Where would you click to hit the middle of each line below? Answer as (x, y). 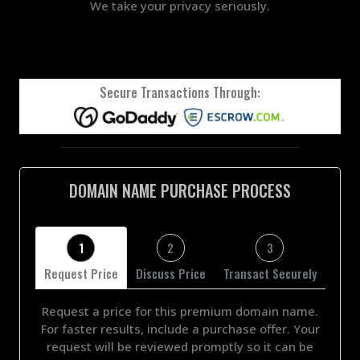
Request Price (81, 273)
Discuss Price (170, 273)
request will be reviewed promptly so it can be (180, 346)
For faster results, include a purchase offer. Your (180, 328)
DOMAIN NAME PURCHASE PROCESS (180, 190)
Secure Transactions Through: (180, 92)
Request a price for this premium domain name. (180, 311)
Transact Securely (270, 273)
